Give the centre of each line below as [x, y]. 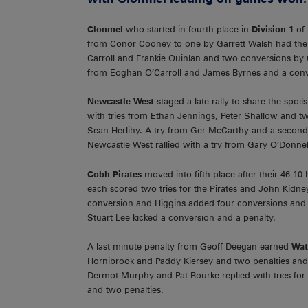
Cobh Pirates [116, 174]
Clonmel [105, 29]
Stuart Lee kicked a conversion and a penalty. [181, 217]
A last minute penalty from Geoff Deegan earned [189, 247]
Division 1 [273, 29]
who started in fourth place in [187, 29]
